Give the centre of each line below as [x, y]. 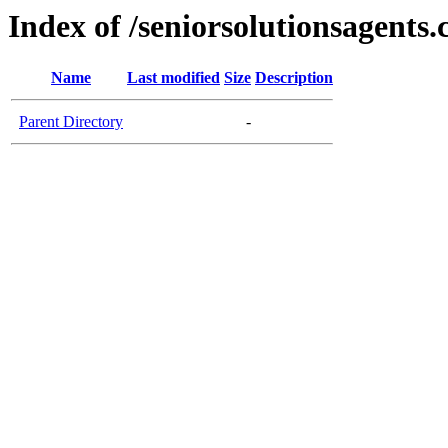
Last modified [173, 78]
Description [294, 78]
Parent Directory [71, 122]
